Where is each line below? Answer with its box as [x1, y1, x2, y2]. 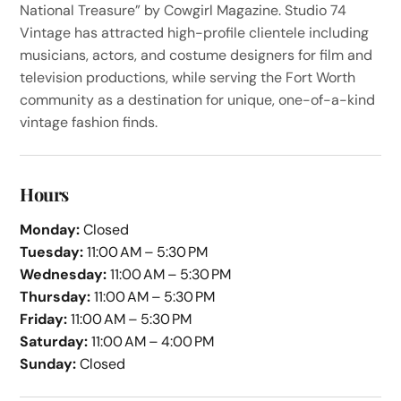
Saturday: [20, 331, 89, 351]
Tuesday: [20, 242, 84, 261]
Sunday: [20, 354, 77, 373]
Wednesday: [20, 264, 107, 284]
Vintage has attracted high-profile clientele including [20, 22, 370, 42]
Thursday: [20, 286, 91, 306]
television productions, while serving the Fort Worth [20, 67, 356, 87]
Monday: [20, 219, 81, 239]
